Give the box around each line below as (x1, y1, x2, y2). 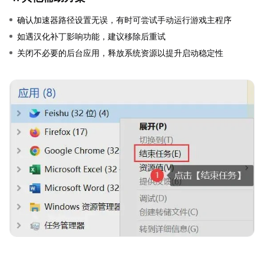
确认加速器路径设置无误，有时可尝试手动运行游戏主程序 (17, 14, 232, 25)
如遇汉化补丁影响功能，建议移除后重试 (17, 31, 166, 41)
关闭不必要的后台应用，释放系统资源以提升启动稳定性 (17, 47, 223, 58)
